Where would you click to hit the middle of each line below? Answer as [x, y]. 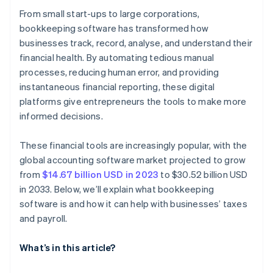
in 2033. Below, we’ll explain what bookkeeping [117, 189]
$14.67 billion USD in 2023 [101, 175]
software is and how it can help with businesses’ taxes [133, 204]
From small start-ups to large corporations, [110, 14]
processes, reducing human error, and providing [119, 72]
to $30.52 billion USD [203, 175]
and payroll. [44, 218]
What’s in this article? [68, 248]
